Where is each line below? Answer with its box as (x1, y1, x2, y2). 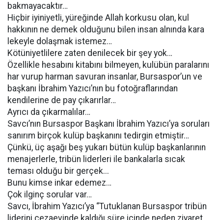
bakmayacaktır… (7, 1, 68, 11)
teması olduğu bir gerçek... (7, 166, 109, 176)
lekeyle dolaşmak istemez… (7, 36, 114, 46)
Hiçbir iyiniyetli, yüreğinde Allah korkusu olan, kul (7, 13, 189, 23)
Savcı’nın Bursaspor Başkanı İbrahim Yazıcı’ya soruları (7, 119, 210, 129)
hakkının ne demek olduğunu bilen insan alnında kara (7, 25, 204, 34)
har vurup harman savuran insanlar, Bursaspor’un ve (7, 72, 202, 82)
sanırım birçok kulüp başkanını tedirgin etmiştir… (7, 131, 189, 140)
